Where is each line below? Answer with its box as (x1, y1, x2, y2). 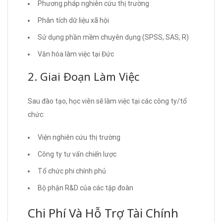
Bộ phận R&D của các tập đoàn (38, 183, 133, 192)
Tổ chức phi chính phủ (38, 166, 106, 175)
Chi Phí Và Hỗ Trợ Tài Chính (28, 204, 178, 221)
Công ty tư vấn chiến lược (38, 150, 116, 158)
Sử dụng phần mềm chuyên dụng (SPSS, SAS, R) (38, 33, 189, 41)
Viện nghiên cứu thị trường (38, 133, 120, 141)
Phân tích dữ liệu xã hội (38, 16, 109, 24)
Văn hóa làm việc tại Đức (38, 50, 114, 58)
